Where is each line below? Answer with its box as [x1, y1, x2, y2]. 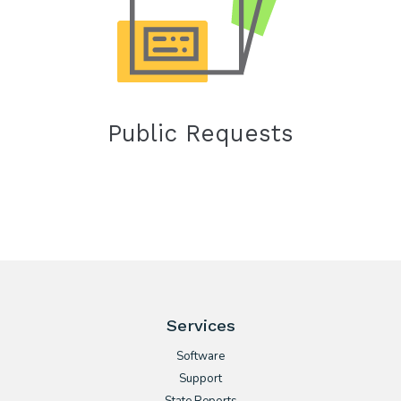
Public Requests [107, 119, 294, 147]
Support [179, 371, 222, 388]
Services [166, 316, 235, 336]
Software [176, 348, 225, 365]
